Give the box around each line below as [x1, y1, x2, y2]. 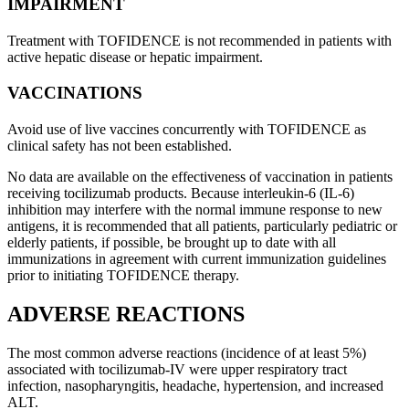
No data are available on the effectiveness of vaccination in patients [7, 169, 393, 185]
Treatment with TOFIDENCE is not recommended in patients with [7, 32, 392, 48]
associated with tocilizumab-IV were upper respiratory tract [7, 361, 347, 377]
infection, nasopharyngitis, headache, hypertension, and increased [7, 377, 383, 393]
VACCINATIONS [7, 83, 142, 103]
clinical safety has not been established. [7, 138, 232, 154]
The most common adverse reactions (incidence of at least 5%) [7, 344, 366, 361]
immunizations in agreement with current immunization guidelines [7, 251, 386, 267]
